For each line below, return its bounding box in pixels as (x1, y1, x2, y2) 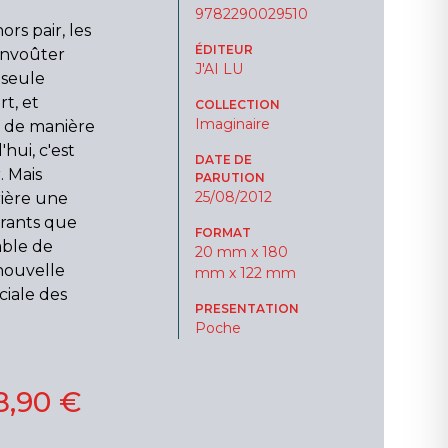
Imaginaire (194, 115, 270, 133)
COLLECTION (194, 97, 280, 112)
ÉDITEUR (194, 42, 253, 57)
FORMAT (194, 225, 251, 240)
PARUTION (194, 170, 265, 185)
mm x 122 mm (194, 264, 296, 282)
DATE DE (194, 152, 252, 167)
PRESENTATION (194, 301, 299, 316)
